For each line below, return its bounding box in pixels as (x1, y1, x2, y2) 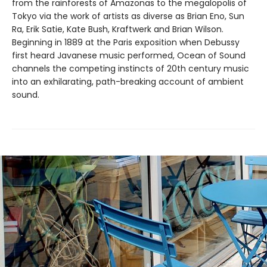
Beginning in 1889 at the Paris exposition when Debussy (12, 36, 240, 48)
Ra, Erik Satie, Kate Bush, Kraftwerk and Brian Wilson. (12, 23, 223, 35)
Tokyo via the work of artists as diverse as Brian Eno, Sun (12, 10, 244, 22)
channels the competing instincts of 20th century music (12, 62, 249, 74)
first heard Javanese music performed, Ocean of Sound (12, 49, 246, 61)
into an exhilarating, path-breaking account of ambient (12, 75, 244, 88)
